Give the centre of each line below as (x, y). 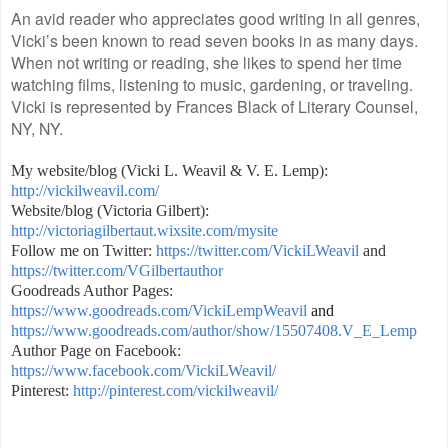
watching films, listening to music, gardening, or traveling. (212, 83)
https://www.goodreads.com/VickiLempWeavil (159, 310)
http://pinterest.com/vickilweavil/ (175, 390)
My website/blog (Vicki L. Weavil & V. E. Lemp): (169, 170)
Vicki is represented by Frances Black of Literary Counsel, (214, 105)
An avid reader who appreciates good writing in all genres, (215, 17)
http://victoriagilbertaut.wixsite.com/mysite (144, 230)
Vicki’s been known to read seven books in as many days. (214, 39)
